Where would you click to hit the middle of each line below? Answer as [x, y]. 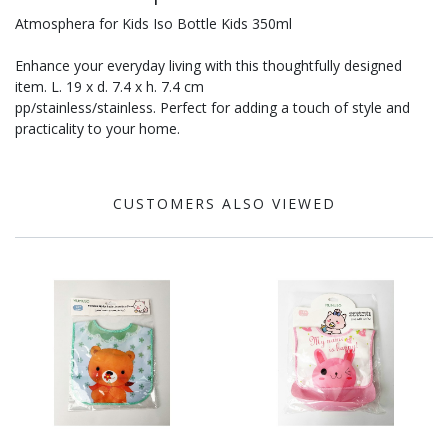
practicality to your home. [97, 129]
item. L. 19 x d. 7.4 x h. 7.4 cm [109, 87]
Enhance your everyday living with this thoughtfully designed [208, 66]
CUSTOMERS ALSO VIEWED [224, 204]
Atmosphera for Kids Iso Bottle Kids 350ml [153, 24]
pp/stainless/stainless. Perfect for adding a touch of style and [212, 108]
